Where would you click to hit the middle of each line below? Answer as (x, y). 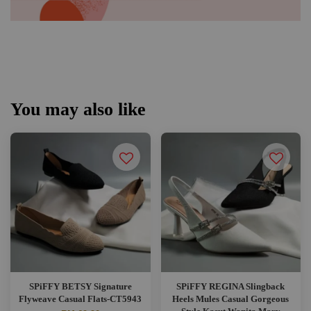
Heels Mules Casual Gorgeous (231, 299)
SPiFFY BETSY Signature (80, 286)
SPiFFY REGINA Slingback (231, 286)
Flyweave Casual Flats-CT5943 (81, 299)
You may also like (78, 109)
